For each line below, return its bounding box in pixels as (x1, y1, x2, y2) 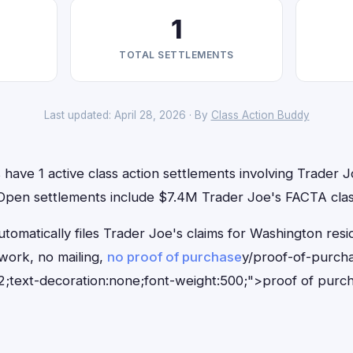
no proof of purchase (107, 249, 242, 265)
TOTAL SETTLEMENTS (119, 49, 234, 61)
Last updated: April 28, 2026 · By (43, 109, 211, 121)
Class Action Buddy (210, 109, 310, 121)
